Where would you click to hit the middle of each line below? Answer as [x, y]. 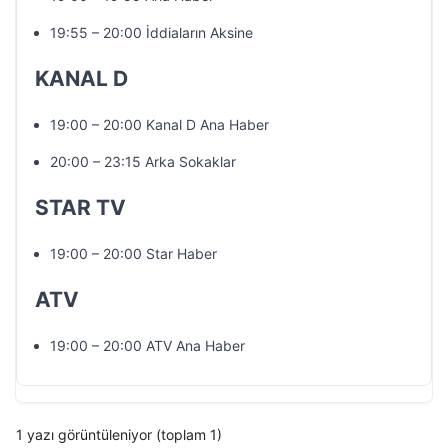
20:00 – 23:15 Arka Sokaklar [143, 161]
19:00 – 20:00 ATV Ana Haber [147, 345]
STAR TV [80, 207]
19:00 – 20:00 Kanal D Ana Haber [159, 124]
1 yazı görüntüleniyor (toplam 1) [119, 434]
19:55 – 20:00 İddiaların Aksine [151, 32]
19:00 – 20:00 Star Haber [133, 253]
